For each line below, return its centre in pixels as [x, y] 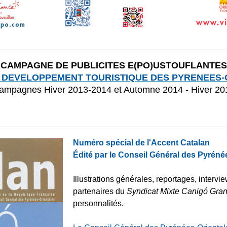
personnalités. [98, 204]
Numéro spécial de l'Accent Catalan [141, 143]
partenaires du [99, 192]
